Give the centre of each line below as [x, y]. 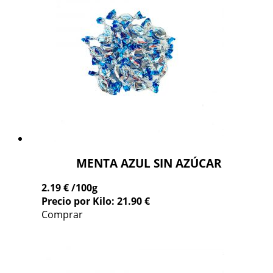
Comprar [62, 215]
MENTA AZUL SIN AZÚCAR [149, 163]
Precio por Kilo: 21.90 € [96, 201]
